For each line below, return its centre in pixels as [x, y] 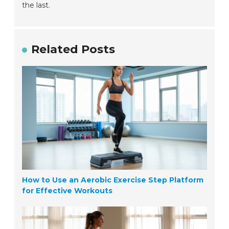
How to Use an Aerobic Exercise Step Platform [113, 180]
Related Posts [73, 50]
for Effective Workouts [67, 191]
